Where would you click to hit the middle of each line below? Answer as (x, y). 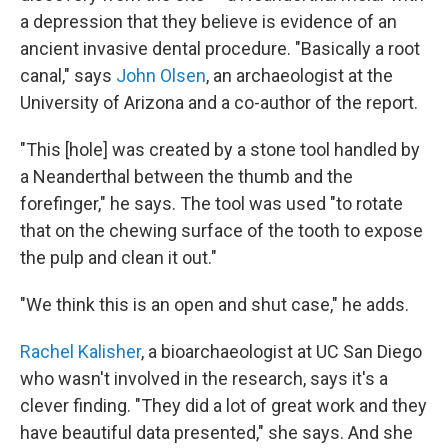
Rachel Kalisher (80, 352)
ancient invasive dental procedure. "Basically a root (220, 49)
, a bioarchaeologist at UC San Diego (281, 352)
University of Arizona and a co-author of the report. (219, 103)
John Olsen (161, 76)
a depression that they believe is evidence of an (208, 22)
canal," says (68, 76)
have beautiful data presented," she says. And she (216, 433)
